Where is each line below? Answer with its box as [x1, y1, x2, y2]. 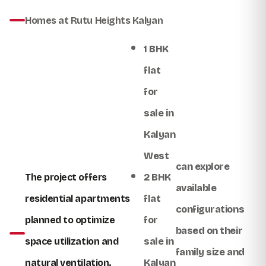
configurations [175, 203, 245, 215]
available [175, 182, 217, 194]
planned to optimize [25, 214, 115, 226]
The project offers [25, 171, 107, 183]
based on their [175, 224, 243, 236]
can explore [175, 160, 230, 172]
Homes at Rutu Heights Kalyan [25, 14, 163, 26]
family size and [175, 246, 245, 258]
